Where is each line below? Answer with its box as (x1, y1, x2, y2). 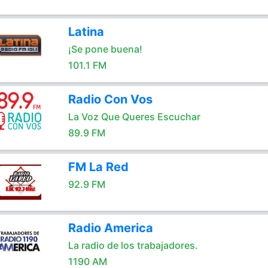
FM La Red (68, 160, 129, 174)
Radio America (68, 221, 153, 235)
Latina (68, 25, 104, 39)
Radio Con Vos (68, 92, 153, 106)
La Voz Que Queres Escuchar (68, 111, 200, 123)
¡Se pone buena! (68, 43, 142, 55)
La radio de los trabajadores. (68, 239, 198, 251)
